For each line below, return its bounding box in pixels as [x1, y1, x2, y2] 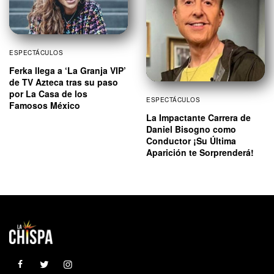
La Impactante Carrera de [146, 111, 251, 124]
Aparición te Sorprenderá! [146, 146, 254, 159]
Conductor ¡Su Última [146, 135, 236, 147]
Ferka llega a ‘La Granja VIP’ [9, 64, 126, 76]
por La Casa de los [9, 87, 87, 100]
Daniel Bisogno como [146, 123, 236, 136]
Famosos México [9, 98, 80, 111]
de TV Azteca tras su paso [9, 75, 118, 88]
